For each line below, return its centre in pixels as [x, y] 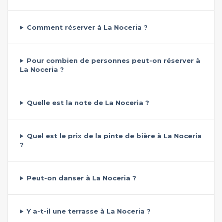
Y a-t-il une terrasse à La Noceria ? [88, 211]
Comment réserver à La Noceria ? [87, 27]
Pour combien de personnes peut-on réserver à [113, 60]
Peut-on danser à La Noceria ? [81, 178]
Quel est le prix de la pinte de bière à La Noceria [114, 136]
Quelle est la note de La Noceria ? [88, 103]
